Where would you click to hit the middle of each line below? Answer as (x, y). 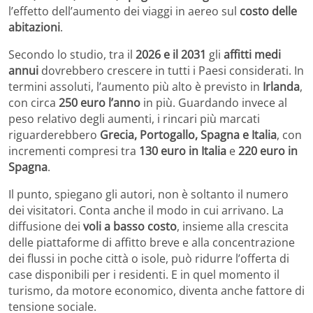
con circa (34, 102)
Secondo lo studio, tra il (72, 54)
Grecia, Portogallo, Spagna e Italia (188, 134)
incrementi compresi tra (74, 151)
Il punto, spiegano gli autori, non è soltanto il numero (148, 194)
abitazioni (34, 27)
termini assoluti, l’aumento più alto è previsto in (136, 86)
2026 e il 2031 (171, 54)
